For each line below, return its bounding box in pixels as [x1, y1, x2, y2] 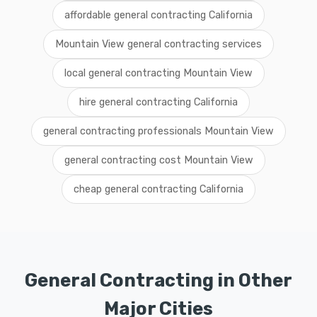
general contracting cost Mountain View [64, 154, 253, 166]
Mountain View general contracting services [55, 38, 262, 50]
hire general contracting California [79, 96, 238, 108]
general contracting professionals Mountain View [43, 125, 274, 137]
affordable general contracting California [64, 9, 253, 21]
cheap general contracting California [74, 183, 243, 195]
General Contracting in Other [25, 270, 292, 291]
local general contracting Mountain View [64, 67, 253, 79]
